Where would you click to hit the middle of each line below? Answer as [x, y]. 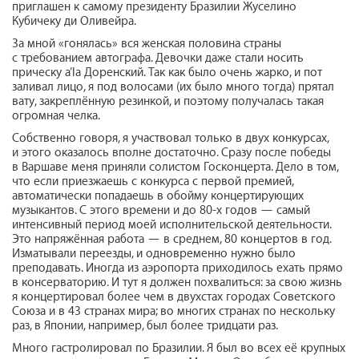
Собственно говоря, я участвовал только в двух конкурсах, [170, 138]
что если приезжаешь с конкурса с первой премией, [153, 181]
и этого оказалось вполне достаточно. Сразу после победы [171, 152]
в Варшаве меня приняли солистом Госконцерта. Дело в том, [175, 167]
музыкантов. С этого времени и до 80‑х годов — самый [161, 210]
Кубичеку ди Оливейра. [74, 21]
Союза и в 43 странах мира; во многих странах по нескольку [173, 311]
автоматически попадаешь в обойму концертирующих [158, 196]
